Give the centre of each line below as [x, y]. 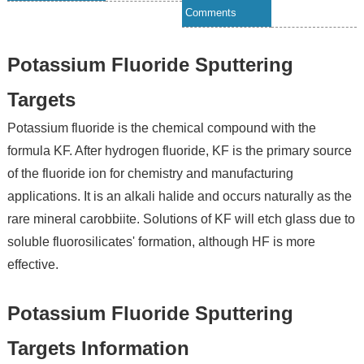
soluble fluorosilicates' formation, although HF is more [161, 242]
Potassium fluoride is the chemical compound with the [161, 128]
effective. [32, 265]
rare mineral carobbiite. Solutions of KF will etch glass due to [181, 219]
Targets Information [98, 349]
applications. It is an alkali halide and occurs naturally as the [179, 197]
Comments [211, 13]
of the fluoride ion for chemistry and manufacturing [150, 174]
